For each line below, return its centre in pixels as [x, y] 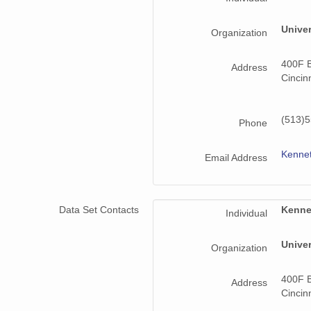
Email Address [236, 158]
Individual [246, 213]
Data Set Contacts [99, 210]
